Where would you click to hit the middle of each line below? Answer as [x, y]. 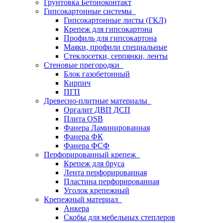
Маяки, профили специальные [115, 47]
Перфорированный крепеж [92, 155]
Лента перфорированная [105, 172]
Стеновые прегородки [84, 65]
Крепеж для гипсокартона [108, 29]
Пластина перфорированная [111, 181]
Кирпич [77, 83]
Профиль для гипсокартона [110, 38]
